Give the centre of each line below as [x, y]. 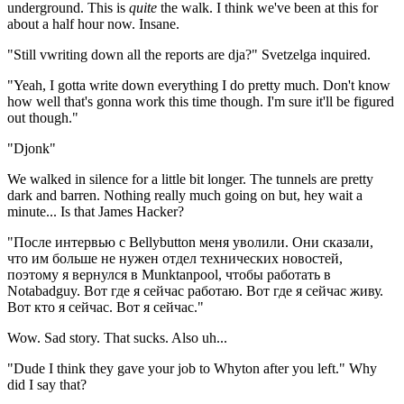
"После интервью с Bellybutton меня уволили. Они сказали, [190, 242]
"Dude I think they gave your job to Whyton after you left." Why [192, 368]
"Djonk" [32, 148]
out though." [43, 117]
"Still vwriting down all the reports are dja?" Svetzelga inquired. [189, 54]
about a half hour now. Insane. [93, 23]
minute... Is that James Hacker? [96, 211]
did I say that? [47, 384]
